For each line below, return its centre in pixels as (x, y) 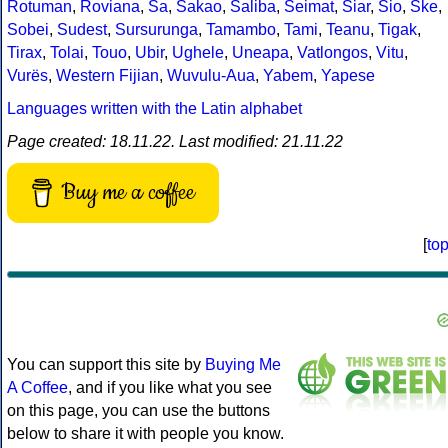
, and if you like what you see (170, 388)
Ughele (198, 53)
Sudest (82, 30)
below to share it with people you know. (145, 434)
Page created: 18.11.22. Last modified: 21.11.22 (175, 142)
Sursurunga (156, 30)
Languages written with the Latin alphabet (154, 109)
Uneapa (260, 53)
